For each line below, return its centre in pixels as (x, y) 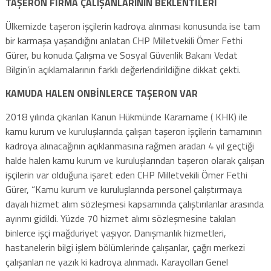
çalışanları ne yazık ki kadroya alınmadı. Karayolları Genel (116, 262)
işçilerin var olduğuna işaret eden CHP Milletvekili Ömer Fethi (126, 175)
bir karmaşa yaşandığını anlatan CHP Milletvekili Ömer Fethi (124, 40)
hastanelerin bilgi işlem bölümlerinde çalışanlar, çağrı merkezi (125, 247)
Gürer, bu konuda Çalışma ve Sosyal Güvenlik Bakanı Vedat (121, 55)
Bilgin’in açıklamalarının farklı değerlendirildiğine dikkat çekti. (123, 69)
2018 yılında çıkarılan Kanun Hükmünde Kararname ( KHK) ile (126, 116)
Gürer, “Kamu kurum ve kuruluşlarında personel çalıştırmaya (123, 189)
